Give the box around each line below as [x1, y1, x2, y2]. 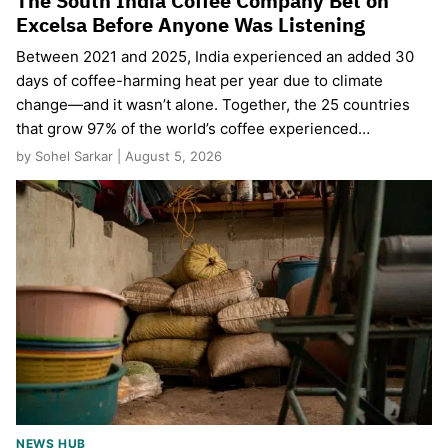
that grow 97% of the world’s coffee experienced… [16, 119, 370, 139]
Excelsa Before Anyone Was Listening [16, 11, 365, 39]
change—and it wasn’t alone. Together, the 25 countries [16, 95, 410, 115]
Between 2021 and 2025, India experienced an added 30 [16, 47, 414, 67]
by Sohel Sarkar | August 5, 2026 [16, 148, 222, 165]
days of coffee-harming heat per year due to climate [16, 71, 383, 91]
